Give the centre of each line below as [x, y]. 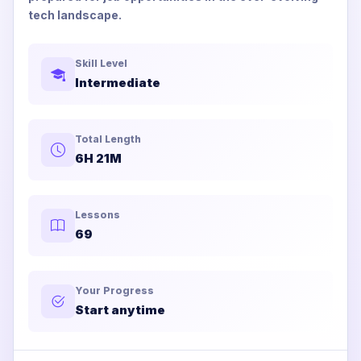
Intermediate [118, 82]
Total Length [108, 139]
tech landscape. [75, 15]
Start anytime [120, 309]
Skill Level [101, 63]
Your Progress [114, 290]
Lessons [98, 214]
